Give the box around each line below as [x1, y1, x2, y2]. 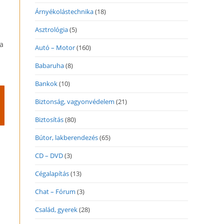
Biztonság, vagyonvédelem [35, 97, 114, 106]
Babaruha [35, 61, 64, 70]
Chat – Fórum [35, 187, 75, 196]
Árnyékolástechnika [35, 7, 93, 16]
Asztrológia [35, 25, 68, 34]
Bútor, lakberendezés [35, 133, 98, 142]
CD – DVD [35, 151, 63, 160]
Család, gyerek [35, 205, 77, 214]
